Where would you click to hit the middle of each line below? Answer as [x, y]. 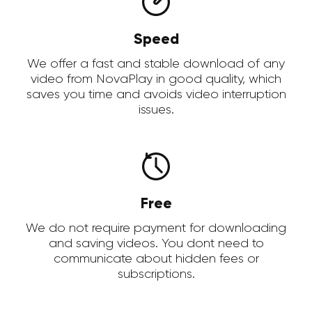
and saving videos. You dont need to [156, 244]
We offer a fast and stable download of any [156, 64]
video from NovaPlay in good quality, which [156, 80]
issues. [156, 110]
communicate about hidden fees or [156, 259]
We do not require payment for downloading [156, 229]
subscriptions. [156, 275]
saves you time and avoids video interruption [156, 95]
